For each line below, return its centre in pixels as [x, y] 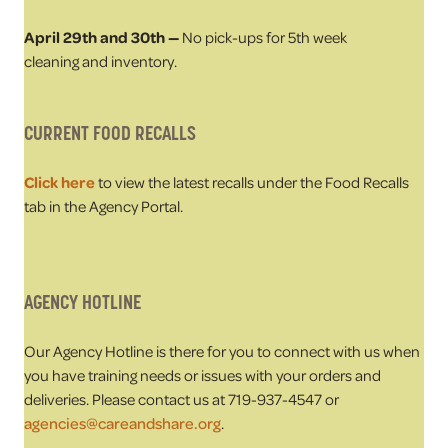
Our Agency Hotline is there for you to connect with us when [222, 351]
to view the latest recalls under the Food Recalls [252, 182]
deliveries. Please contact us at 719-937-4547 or [181, 399]
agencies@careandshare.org [122, 423]
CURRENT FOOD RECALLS [110, 133]
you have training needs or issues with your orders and [202, 375]
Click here [59, 182]
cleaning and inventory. [102, 61]
